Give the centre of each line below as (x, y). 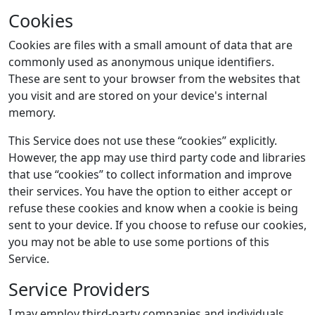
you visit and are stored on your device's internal (138, 96)
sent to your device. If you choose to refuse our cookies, (157, 225)
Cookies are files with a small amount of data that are (150, 45)
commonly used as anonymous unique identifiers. (141, 62)
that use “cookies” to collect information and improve (150, 174)
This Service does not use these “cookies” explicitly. (143, 141)
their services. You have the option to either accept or (150, 191)
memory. (32, 112)
